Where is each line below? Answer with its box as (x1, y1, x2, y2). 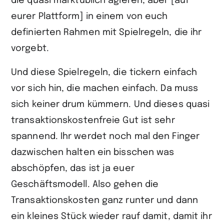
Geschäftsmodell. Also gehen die (11, 180, 159, 189)
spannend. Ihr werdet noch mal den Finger (11, 132, 200, 141)
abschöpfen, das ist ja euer (11, 164, 134, 173)
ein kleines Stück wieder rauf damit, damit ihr (11, 212, 212, 221)
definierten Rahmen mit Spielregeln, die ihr (11, 28, 202, 37)
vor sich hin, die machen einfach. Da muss (11, 84, 198, 93)
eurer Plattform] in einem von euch (11, 12, 168, 21)
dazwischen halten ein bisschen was (11, 148, 174, 157)
